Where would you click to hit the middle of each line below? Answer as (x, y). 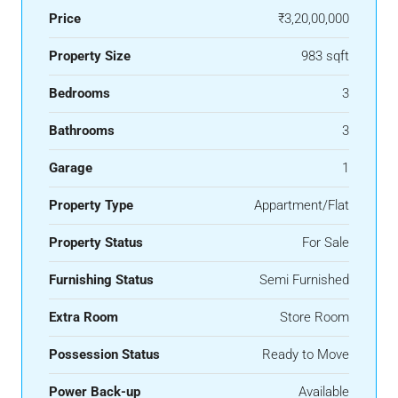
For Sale (326, 243)
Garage (71, 168)
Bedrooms (80, 94)
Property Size (90, 56)
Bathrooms (82, 131)
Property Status (96, 243)
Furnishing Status (101, 280)
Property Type (91, 206)
